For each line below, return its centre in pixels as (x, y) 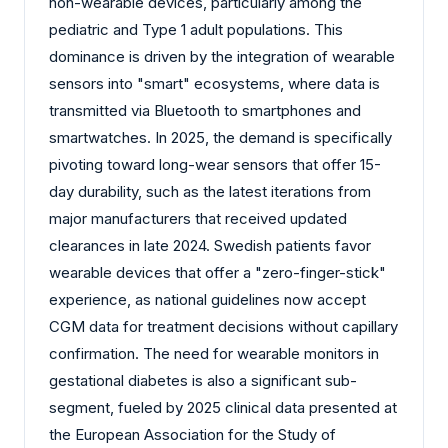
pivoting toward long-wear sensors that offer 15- (215, 164)
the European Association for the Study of (192, 434)
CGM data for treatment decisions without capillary (223, 326)
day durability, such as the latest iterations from (210, 191)
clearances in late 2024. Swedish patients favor (210, 245)
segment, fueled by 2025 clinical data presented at (223, 407)
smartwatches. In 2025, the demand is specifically (220, 137)
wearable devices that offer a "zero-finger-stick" (217, 272)
